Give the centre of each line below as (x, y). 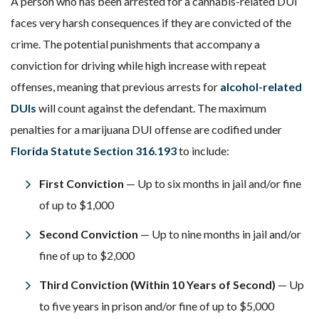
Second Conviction (90, 234)
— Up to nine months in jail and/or (221, 234)
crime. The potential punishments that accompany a (135, 44)
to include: (203, 151)
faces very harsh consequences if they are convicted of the (151, 22)
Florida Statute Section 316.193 (94, 151)
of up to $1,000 (77, 205)
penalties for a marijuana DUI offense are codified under (146, 129)
